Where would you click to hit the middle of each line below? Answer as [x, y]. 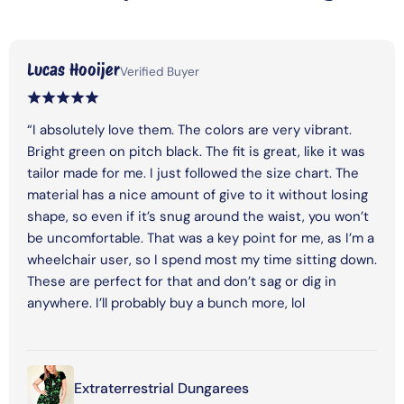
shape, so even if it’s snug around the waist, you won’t [198, 216]
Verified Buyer [160, 71]
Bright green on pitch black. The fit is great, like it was [196, 151]
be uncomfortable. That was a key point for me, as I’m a [201, 238]
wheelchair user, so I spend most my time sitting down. [202, 259]
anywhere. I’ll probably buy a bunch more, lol [166, 303]
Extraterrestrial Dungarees [161, 388]
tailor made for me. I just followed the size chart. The [193, 173]
